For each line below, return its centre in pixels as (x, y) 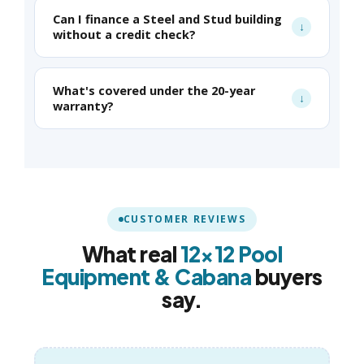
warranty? (83, 106)
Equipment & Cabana (147, 277)
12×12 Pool (231, 254)
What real (131, 254)
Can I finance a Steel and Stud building (167, 19)
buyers (287, 277)
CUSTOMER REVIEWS (184, 219)
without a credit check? (124, 35)
